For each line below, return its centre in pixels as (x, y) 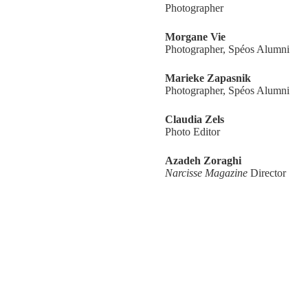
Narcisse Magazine (206, 173)
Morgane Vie (195, 37)
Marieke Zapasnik (208, 78)
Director (267, 173)
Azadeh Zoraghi (203, 161)
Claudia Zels (195, 119)
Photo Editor (192, 132)
